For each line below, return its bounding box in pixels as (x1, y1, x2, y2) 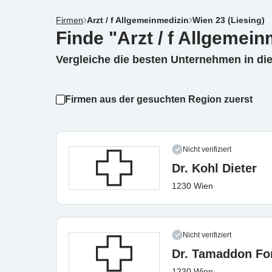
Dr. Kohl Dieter (172, 161, 257, 175)
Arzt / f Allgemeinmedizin (87, 15, 189, 25)
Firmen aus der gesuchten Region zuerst (64, 94, 253, 104)
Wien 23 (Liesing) (192, 15, 265, 25)
